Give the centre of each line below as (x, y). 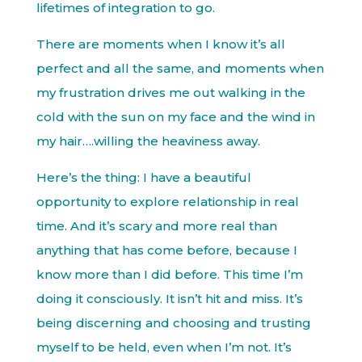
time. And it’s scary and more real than (156, 226)
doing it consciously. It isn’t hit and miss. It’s (169, 299)
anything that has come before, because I (166, 250)
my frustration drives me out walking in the (170, 93)
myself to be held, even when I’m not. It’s (164, 347)
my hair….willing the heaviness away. (148, 141)
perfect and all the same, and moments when (180, 68)
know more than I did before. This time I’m (169, 274)
